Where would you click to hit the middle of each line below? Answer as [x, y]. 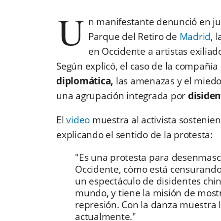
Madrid [195, 37]
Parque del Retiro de [134, 37]
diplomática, [86, 81]
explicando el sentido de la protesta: [136, 135]
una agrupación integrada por [122, 96]
